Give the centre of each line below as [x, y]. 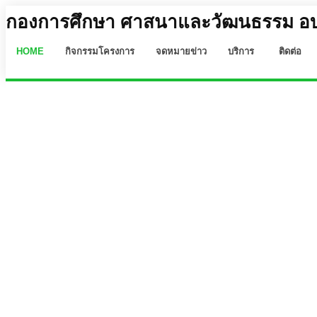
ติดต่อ [290, 51]
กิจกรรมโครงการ [100, 51]
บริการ [241, 51]
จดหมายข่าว [181, 51]
